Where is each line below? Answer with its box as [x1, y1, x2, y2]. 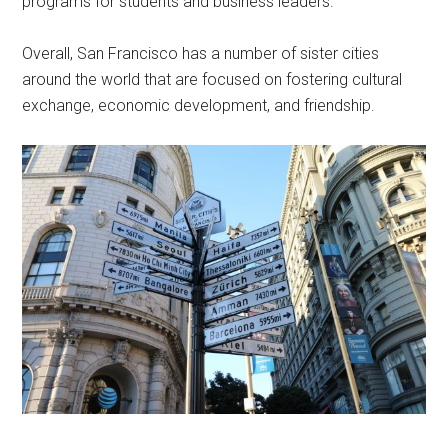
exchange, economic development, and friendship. [22, 96, 376, 115]
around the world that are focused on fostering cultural [22, 70, 403, 89]
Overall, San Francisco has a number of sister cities [22, 44, 380, 63]
